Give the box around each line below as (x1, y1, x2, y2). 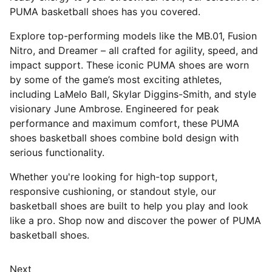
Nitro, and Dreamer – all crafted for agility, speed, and (10, 44, 258, 56)
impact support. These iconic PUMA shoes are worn (10, 59, 249, 71)
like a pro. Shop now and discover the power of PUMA (10, 214, 261, 226)
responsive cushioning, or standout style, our (10, 185, 216, 197)
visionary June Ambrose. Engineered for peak (10, 103, 219, 115)
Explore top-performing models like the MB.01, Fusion (10, 30, 257, 42)
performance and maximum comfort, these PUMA (10, 117, 239, 129)
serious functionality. (10, 146, 104, 158)
